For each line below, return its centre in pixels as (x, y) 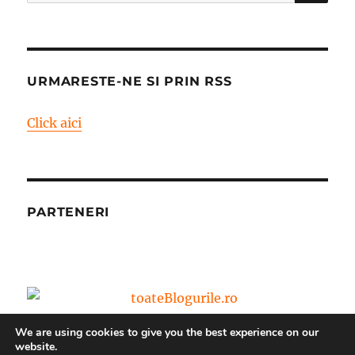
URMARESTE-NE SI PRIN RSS (130, 82)
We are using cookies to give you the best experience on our (167, 332)
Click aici (55, 123)
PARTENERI (69, 212)
